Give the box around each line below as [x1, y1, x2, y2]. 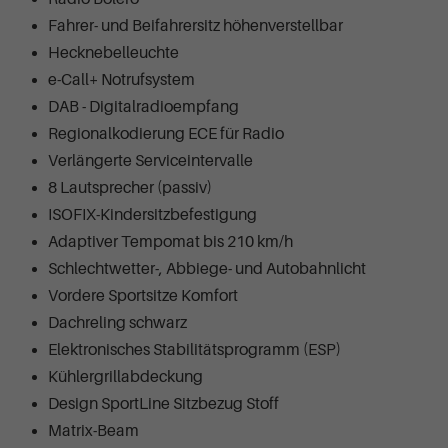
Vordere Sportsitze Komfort [48, 287, 238, 306]
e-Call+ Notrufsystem [48, 71, 195, 90]
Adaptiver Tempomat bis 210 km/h [48, 233, 293, 252]
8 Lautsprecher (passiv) [48, 179, 212, 198]
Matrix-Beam [48, 422, 139, 441]
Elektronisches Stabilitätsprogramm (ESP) [48, 341, 341, 360]
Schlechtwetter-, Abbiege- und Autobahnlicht [48, 260, 366, 279]
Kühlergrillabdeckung [48, 368, 203, 387]
